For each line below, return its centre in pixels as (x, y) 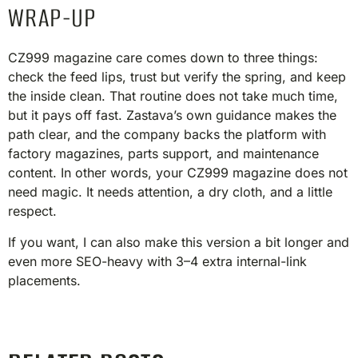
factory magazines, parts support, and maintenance (163, 154)
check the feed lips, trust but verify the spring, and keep (177, 77)
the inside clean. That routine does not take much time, (173, 96)
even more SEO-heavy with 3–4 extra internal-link (157, 261)
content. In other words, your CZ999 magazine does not (178, 173)
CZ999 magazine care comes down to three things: (163, 58)
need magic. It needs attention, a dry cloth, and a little (170, 192)
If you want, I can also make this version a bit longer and (179, 242)
